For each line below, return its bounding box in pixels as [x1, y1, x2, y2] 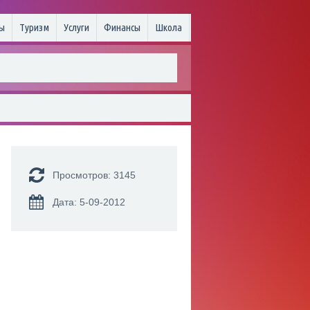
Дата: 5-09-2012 [53, 197, 125, 208]
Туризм [19, 21, 49, 33]
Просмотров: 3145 [53, 170, 136, 181]
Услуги [64, 21, 89, 33]
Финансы [104, 21, 140, 33]
